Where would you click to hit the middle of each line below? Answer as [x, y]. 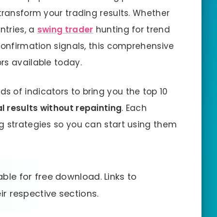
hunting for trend [132, 29]
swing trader [65, 29]
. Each [134, 108]
